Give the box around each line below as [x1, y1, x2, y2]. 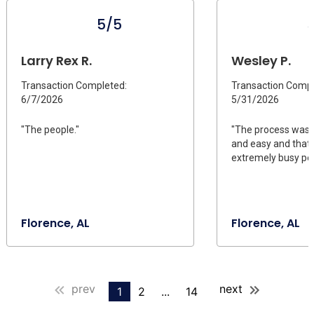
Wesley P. [231, 52, 291, 70]
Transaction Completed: [21, 80, 127, 92]
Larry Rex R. [21, 52, 92, 70]
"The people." [21, 124, 79, 136]
